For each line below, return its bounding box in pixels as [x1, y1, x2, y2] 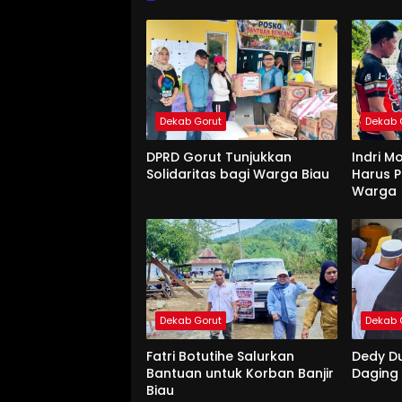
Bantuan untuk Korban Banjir [146, 364, 334, 383]
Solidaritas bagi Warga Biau [146, 165, 329, 184]
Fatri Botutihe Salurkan [146, 347, 294, 366]
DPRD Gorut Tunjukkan [146, 148, 292, 167]
